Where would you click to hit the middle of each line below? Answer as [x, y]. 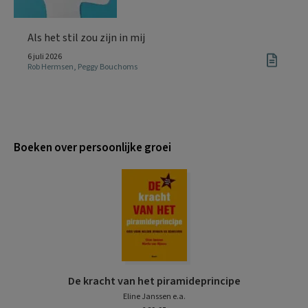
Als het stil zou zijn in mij [86, 38]
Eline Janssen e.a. [154, 297]
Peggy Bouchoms [108, 67]
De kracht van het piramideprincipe [154, 281]
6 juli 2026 [45, 57]
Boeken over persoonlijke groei [92, 148]
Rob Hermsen [51, 67]
